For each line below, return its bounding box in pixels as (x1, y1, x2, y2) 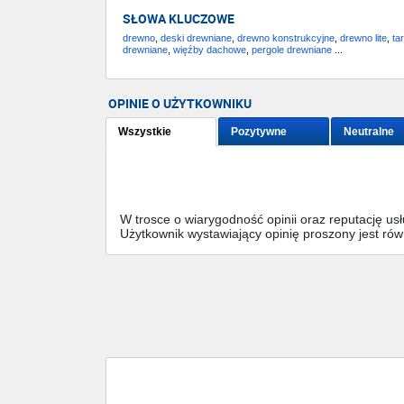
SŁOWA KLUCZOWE (123, 10, 234, 28)
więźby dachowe (173, 44, 246, 56)
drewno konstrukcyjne (237, 32, 335, 44)
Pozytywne (231, 125, 287, 139)
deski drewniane (161, 32, 232, 44)
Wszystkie (118, 125, 171, 139)
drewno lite (340, 32, 387, 44)
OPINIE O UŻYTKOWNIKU (108, 95, 252, 113)
